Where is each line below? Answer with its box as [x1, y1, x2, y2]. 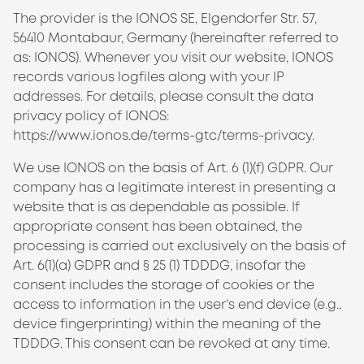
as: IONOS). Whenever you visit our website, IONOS [13, 49, 333, 66]
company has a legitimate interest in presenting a [13, 179, 336, 196]
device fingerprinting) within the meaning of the [13, 315, 321, 332]
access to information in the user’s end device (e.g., [13, 296, 341, 313]
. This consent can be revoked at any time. [60, 335, 330, 352]
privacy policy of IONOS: [13, 107, 169, 124]
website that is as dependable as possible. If [13, 198, 300, 215]
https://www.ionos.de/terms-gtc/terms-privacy [13, 127, 312, 144]
